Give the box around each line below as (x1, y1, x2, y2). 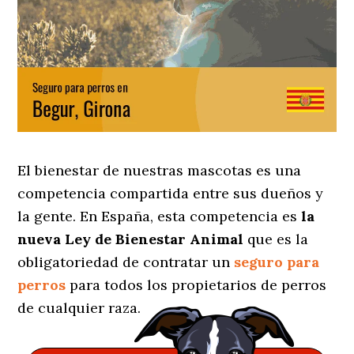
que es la (243, 230, 309, 249)
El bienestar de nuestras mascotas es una (17, 161, 302, 180)
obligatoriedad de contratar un (17, 253, 231, 272)
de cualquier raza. (17, 299, 145, 318)
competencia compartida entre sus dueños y (17, 184, 324, 203)
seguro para (234, 253, 320, 272)
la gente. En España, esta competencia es (17, 207, 302, 226)
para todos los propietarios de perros (66, 276, 327, 295)
